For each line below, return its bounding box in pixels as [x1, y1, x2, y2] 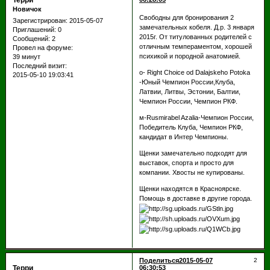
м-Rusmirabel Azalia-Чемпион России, [139, 113, 254, 121]
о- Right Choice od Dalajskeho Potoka [139, 68, 250, 76]
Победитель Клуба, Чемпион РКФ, [139, 123, 243, 131]
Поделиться [139, 256, 179, 264]
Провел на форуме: [12, 44, 73, 52]
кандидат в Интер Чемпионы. [139, 133, 228, 140]
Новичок [12, 5, 42, 13]
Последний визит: [12, 62, 67, 70]
